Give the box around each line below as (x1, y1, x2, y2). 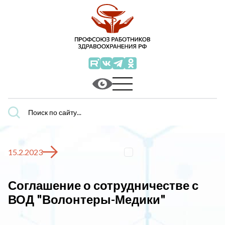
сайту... (8, 122, 33, 132)
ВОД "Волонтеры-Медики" (8, 192, 166, 206)
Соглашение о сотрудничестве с (8, 178, 198, 192)
